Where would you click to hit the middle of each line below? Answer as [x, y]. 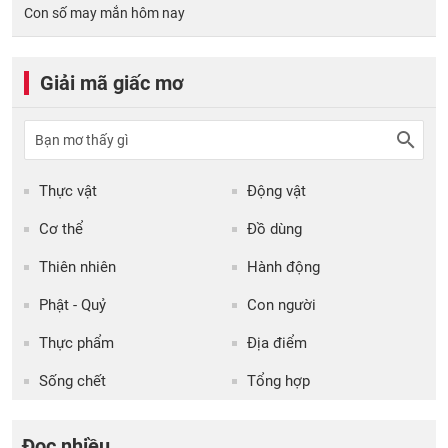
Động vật [276, 190]
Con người [281, 304]
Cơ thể [61, 228]
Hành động [283, 266]
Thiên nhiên [77, 266]
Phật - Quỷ [72, 304]
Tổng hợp [278, 380]
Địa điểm [277, 342]
